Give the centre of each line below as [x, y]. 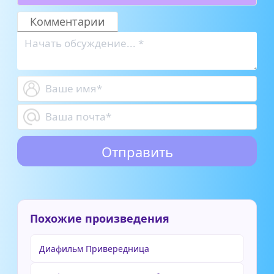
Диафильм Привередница [94, 249]
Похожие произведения [100, 219]
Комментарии [68, 22]
